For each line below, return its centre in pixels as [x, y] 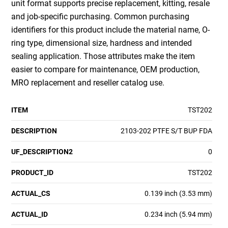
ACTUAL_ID [30, 215]
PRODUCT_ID [33, 173]
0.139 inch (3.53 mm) [178, 194]
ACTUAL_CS [31, 194]
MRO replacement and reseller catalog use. [88, 83]
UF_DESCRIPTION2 [42, 152]
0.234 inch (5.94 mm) [178, 215]
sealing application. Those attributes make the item [103, 56]
